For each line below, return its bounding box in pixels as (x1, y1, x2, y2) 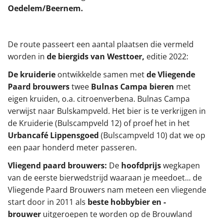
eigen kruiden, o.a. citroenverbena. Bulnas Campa (8, 93, 190, 104)
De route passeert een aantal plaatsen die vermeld (8, 38, 194, 50)
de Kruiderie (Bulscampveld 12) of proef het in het (8, 117, 190, 128)
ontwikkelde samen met (55, 69, 146, 80)
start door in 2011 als (8, 196, 88, 207)
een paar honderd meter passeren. (8, 142, 137, 153)
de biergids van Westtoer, (45, 51, 146, 62)
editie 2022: (146, 51, 188, 62)
